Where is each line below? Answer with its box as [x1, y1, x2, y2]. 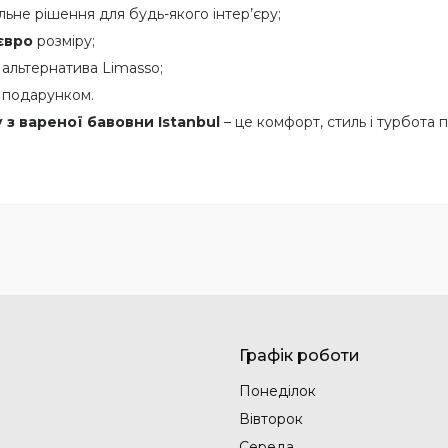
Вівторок [239, 409, 303, 428]
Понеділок [239, 381, 316, 400]
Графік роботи [239, 345, 360, 365]
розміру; [33, 31, 95, 50]
